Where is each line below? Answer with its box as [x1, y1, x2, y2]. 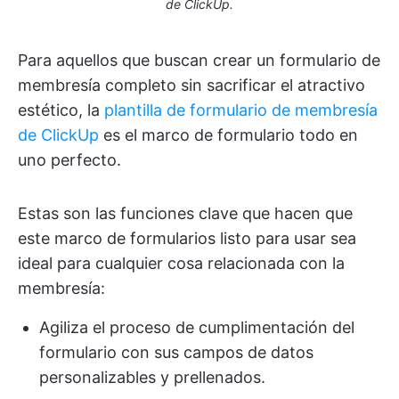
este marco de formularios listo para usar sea [18, 229, 356, 248]
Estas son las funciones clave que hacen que [18, 204, 353, 224]
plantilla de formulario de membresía [104, 101, 378, 120]
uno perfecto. [18, 151, 121, 170]
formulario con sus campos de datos [39, 343, 313, 362]
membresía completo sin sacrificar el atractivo [18, 76, 365, 95]
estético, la [18, 101, 104, 120]
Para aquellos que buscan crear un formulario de [18, 51, 380, 70]
